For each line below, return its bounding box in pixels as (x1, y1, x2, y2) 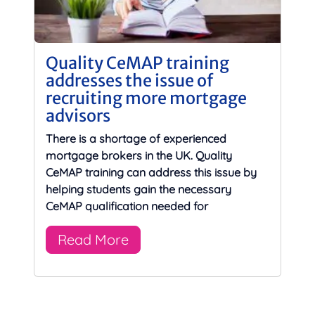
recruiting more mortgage (46, 87, 247, 108)
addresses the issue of (46, 70, 213, 91)
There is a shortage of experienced (46, 131, 226, 146)
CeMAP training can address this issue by (46, 165, 257, 179)
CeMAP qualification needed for (46, 198, 208, 213)
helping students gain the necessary (46, 181, 231, 196)
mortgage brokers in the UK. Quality (46, 148, 232, 162)
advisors (46, 105, 110, 126)
